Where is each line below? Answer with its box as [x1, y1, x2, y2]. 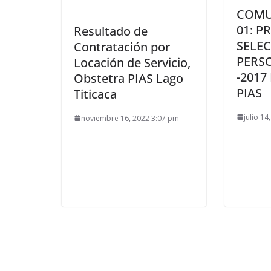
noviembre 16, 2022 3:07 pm [81, 113, 179, 123]
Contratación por [74, 38, 170, 55]
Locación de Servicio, [74, 54, 191, 71]
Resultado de [74, 22, 148, 39]
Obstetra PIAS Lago [74, 70, 183, 87]
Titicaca [74, 85, 117, 102]
